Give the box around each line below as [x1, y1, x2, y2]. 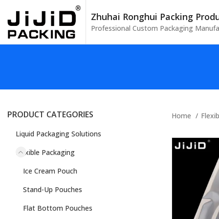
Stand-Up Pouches [23, 185, 82, 194]
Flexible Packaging [16, 148, 75, 157]
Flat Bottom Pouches [23, 203, 92, 213]
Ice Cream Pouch [23, 166, 77, 175]
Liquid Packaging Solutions [16, 129, 101, 138]
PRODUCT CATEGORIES [7, 109, 93, 120]
